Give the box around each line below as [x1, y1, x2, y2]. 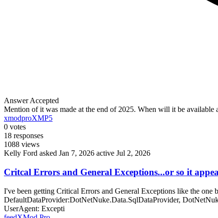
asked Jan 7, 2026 [39, 149, 96, 158]
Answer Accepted [4, 96, 59, 105]
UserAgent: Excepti [4, 204, 65, 213]
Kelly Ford [4, 149, 37, 158]
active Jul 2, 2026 [96, 149, 150, 158]
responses [14, 131, 43, 140]
